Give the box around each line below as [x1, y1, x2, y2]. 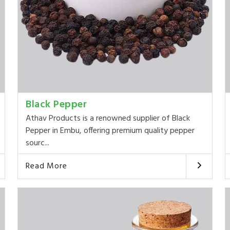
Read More [26, 160, 67, 174]
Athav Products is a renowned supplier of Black [26, 112, 190, 126]
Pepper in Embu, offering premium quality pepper [26, 124, 195, 138]
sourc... [26, 137, 50, 150]
